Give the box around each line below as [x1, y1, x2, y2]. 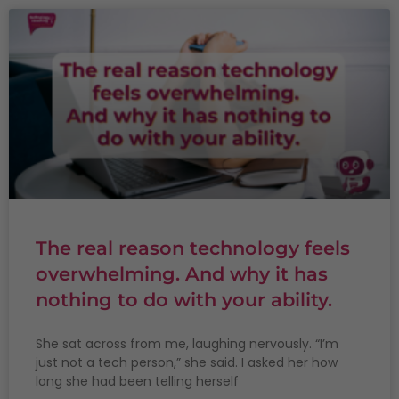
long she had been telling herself [36, 372, 239, 391]
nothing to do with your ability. [36, 289, 332, 312]
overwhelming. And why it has [36, 263, 328, 286]
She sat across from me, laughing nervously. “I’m [36, 335, 338, 354]
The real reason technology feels [36, 237, 350, 260]
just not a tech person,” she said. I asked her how [36, 354, 338, 372]
